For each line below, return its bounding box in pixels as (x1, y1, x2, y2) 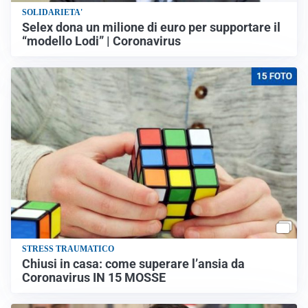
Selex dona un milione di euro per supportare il (22, 20, 280, 34)
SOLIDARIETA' (22, 7, 82, 17)
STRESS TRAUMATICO (22, 244, 114, 254)
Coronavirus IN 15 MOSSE (22, 271, 166, 285)
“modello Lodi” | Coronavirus (22, 34, 181, 48)
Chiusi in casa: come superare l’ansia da (22, 257, 245, 272)
